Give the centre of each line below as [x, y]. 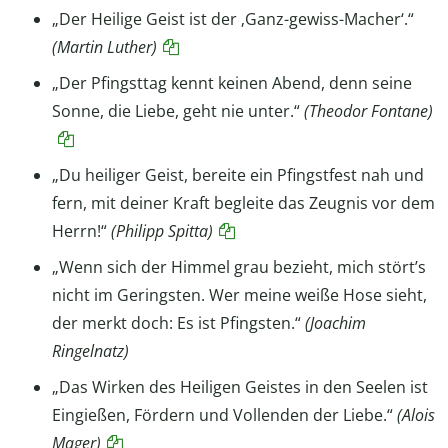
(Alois [416, 414]
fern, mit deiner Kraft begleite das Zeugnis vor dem [243, 202]
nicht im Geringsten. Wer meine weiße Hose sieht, [239, 294]
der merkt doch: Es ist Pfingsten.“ [178, 322]
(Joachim [335, 322]
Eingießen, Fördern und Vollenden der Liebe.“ [224, 414]
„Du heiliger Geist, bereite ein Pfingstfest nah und [238, 174]
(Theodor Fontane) [368, 110]
